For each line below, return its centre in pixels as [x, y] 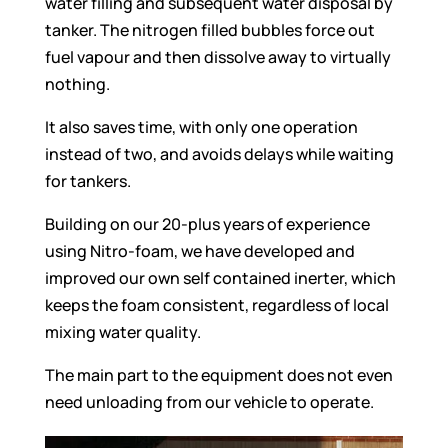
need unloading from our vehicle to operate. [209, 402]
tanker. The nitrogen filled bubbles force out [209, 30]
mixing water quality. [122, 332]
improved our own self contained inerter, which [220, 278]
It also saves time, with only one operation [201, 127]
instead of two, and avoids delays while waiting [219, 154]
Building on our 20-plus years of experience [207, 224]
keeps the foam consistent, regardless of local [216, 305]
